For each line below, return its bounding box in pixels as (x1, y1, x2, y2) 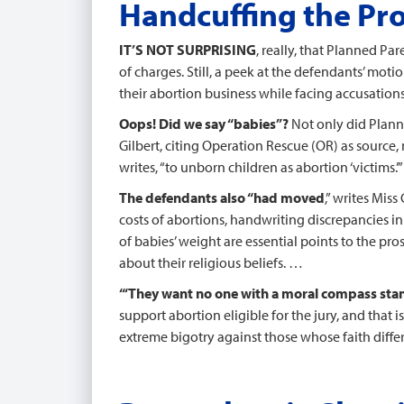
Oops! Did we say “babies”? (119, 115, 291, 133)
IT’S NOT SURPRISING (119, 41, 256, 59)
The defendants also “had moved (119, 188, 325, 207)
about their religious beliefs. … (119, 253, 303, 271)
